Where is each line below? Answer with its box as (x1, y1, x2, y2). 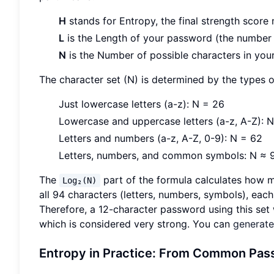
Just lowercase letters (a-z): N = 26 (59, 97, 224, 110)
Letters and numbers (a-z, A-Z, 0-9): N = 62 (59, 131, 262, 144)
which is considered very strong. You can (39, 217, 233, 230)
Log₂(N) (62, 175, 97, 185)
